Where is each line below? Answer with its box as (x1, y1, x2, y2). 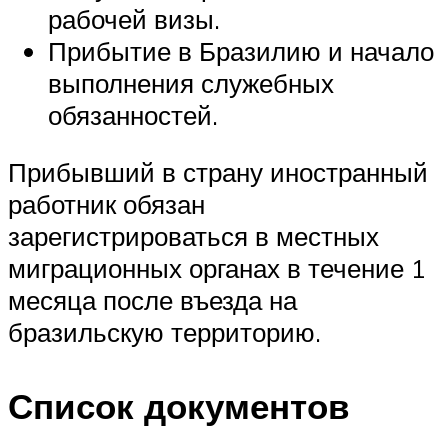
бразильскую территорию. (8, 316, 321, 349)
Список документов (8, 383, 350, 428)
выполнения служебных (48, 66, 334, 99)
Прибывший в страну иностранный (8, 156, 428, 189)
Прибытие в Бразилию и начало (48, 34, 434, 67)
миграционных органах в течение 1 (8, 252, 426, 285)
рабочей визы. (48, 2, 220, 35)
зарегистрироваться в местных (8, 220, 379, 253)
